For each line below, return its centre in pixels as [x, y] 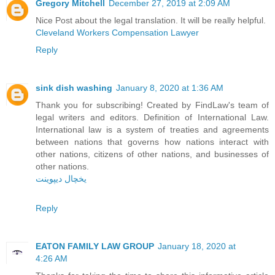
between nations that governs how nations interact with [152, 141]
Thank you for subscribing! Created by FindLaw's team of [152, 105]
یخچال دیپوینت [61, 178]
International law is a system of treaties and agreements [152, 129]
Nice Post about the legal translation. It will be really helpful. [151, 20]
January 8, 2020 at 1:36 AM [170, 87]
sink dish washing [74, 87]
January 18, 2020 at [197, 246]
